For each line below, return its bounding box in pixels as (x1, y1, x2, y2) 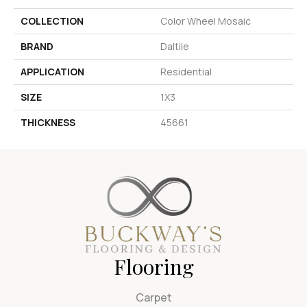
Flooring (113, 252, 194, 280)
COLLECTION (21, 14, 84, 27)
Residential (160, 64, 212, 78)
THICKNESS (21, 115, 75, 129)
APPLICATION (21, 64, 84, 78)
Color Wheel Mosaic (160, 14, 251, 27)
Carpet (135, 289, 172, 305)
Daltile (160, 39, 189, 53)
